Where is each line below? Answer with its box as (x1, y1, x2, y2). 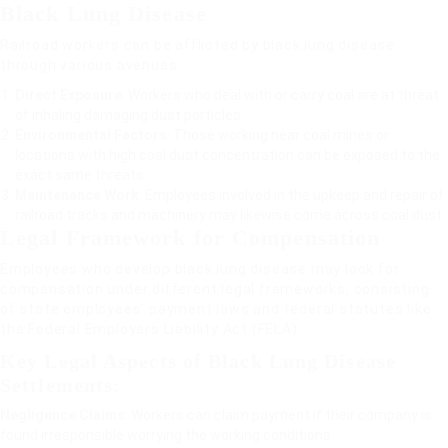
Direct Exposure (15, 87, 122, 103)
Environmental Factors (15, 127, 167, 143)
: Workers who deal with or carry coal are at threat (122, 87, 439, 103)
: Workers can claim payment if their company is (125, 407, 432, 423)
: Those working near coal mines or (167, 127, 389, 143)
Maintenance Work (15, 187, 139, 203)
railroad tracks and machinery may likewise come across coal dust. (15, 207, 445, 223)
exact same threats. (15, 167, 147, 183)
